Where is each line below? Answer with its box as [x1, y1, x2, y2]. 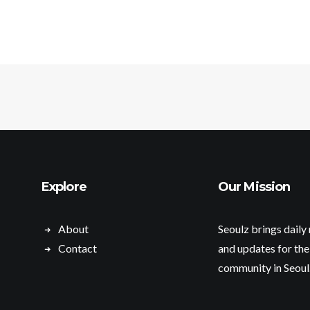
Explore [42, 179, 86, 194]
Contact [58, 241, 97, 255]
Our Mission [218, 179, 291, 194]
